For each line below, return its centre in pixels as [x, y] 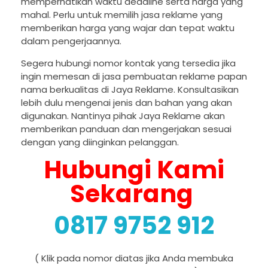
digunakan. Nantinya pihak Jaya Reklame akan [123, 116]
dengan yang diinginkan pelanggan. [100, 142]
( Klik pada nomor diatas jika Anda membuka [134, 258]
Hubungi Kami [134, 170]
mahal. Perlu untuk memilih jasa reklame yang [122, 15]
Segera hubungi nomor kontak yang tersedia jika [128, 63]
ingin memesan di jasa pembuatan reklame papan [134, 77]
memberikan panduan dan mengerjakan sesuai [126, 129]
